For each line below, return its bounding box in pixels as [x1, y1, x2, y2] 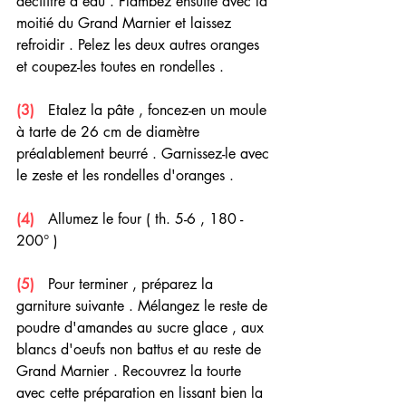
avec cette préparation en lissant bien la [16, 382, 267, 402]
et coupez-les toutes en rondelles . [16, 56, 224, 76]
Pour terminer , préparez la [34, 274, 217, 294]
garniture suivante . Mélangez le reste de [16, 295, 272, 315]
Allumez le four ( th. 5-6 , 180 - [43, 208, 247, 228]
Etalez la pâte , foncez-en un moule [34, 100, 271, 120]
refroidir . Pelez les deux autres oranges [16, 34, 264, 54]
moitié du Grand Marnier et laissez [16, 13, 236, 33]
